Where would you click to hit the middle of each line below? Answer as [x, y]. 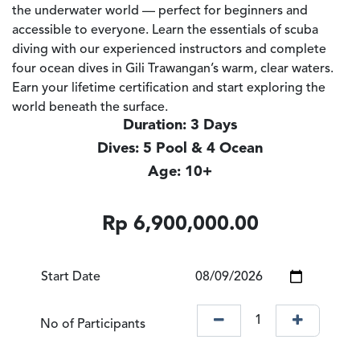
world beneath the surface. [90, 107]
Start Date [71, 277]
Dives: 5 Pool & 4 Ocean [180, 148]
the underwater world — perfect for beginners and [160, 11]
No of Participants [93, 324]
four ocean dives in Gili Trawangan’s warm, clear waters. [173, 69]
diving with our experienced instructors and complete [169, 49]
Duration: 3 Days [180, 125]
